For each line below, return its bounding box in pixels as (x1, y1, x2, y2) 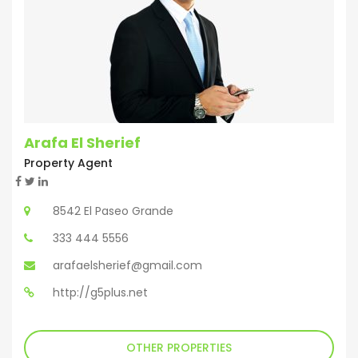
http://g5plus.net (53, 284, 148, 301)
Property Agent (24, 155, 113, 172)
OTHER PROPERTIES (126, 340, 232, 356)
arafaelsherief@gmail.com (53, 257, 202, 274)
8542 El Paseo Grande (53, 203, 173, 220)
